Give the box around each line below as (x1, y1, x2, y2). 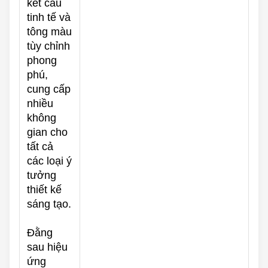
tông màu (27, 26, 72, 38)
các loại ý (27, 155, 72, 167)
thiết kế (27, 184, 62, 196)
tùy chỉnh (27, 40, 70, 53)
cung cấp (27, 83, 71, 96)
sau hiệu (27, 241, 68, 254)
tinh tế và (27, 11, 71, 24)
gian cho (27, 126, 68, 139)
